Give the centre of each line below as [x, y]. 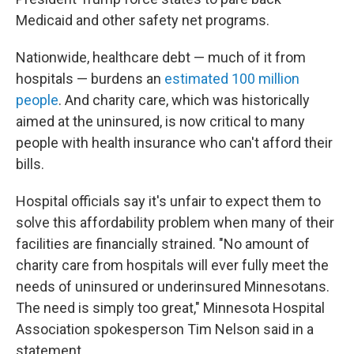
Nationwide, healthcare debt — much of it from [161, 57]
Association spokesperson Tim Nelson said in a [165, 329]
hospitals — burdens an [90, 79]
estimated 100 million [232, 79]
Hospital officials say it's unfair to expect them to [168, 201]
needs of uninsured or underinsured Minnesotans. [173, 286]
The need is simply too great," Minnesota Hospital [170, 308]
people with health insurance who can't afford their [174, 143]
